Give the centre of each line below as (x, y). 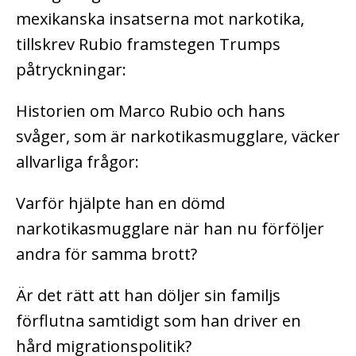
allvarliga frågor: (79, 161)
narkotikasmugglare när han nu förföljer (170, 228)
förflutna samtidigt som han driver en (159, 320)
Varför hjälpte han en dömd (120, 203)
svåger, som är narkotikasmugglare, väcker (178, 136)
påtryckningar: (71, 69)
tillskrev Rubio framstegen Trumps (148, 44)
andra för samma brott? (106, 253)
